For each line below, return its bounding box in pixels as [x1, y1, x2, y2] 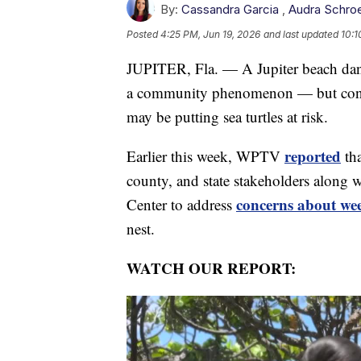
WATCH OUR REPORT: [127, 257, 296, 280]
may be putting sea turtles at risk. [127, 106, 328, 127]
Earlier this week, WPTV [127, 146, 284, 167]
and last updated [263, 28, 338, 41]
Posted [127, 28, 160, 41]
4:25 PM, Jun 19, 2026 [160, 28, 260, 41]
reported [284, 145, 341, 168]
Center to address [127, 194, 236, 215]
